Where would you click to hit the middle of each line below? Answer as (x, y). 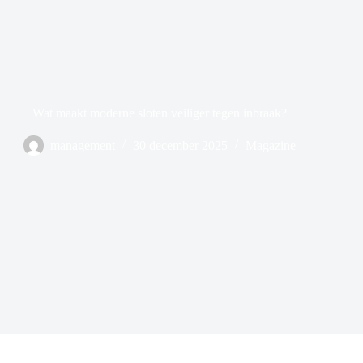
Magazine (271, 145)
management (83, 145)
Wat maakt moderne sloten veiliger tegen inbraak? (160, 113)
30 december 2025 (181, 145)
